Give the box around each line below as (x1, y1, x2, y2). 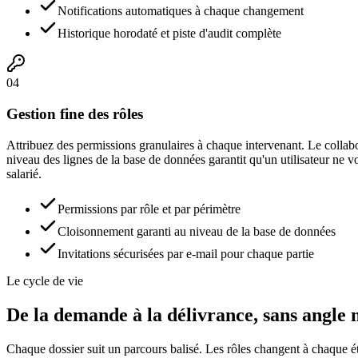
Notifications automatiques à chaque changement (58, 4, 304, 18)
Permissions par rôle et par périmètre (58, 201, 241, 216)
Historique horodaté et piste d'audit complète (58, 26, 281, 41)
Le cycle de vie (6, 273, 83, 288)
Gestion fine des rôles (6, 105, 143, 123)
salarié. (6, 166, 42, 181)
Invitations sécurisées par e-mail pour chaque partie (58, 246, 314, 261)
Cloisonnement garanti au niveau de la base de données (58, 224, 336, 238)
